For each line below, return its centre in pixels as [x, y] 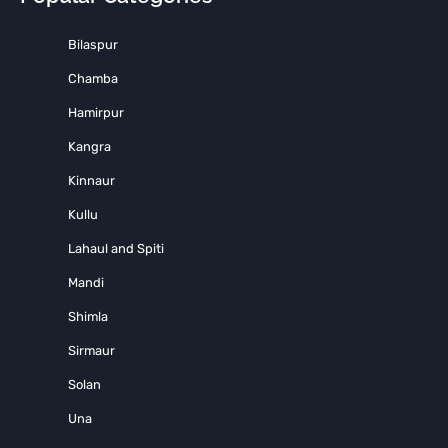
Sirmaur [91, 351]
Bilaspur [93, 45]
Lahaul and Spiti [116, 249]
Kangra [89, 147]
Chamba [93, 79]
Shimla [88, 317]
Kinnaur [91, 181]
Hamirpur [96, 113]
